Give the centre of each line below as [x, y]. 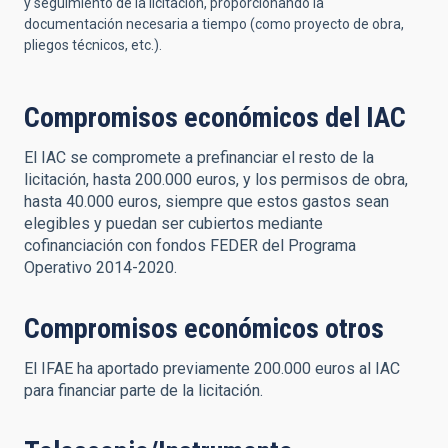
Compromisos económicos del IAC [215, 117]
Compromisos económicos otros [204, 328]
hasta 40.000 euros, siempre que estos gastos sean [206, 201]
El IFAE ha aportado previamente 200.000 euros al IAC [212, 368]
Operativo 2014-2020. [100, 267]
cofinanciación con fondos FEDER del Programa [190, 245]
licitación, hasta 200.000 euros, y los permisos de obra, [216, 179]
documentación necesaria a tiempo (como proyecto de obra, [214, 24]
